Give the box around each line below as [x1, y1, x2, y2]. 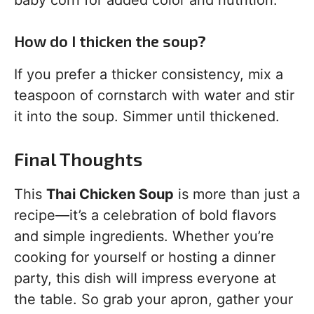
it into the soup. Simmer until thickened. [14, 108, 280, 125]
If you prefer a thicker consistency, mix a [14, 66, 283, 83]
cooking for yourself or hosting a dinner [14, 249, 275, 266]
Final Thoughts [14, 148, 142, 170]
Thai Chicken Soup [46, 186, 174, 203]
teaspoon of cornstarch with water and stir [14, 87, 294, 104]
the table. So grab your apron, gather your [14, 291, 293, 308]
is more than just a [174, 186, 300, 203]
